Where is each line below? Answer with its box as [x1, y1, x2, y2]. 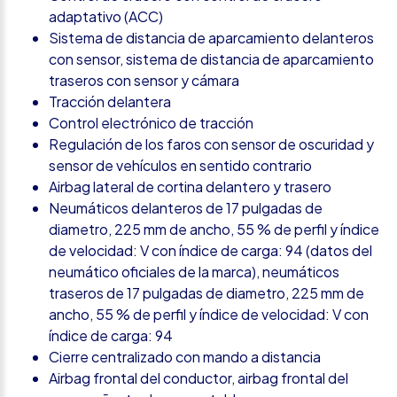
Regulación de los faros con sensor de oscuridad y [49, 134, 374, 153]
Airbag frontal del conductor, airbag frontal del [49, 368, 348, 387]
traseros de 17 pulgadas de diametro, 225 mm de [49, 283, 364, 302]
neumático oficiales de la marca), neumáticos [49, 261, 339, 281]
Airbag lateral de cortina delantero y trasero [49, 176, 331, 196]
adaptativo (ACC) [49, 6, 163, 26]
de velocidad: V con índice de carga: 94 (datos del [49, 240, 372, 260]
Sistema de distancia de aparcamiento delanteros [49, 27, 374, 47]
